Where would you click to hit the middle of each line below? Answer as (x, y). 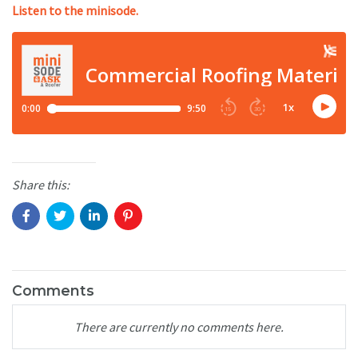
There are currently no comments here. (179, 326)
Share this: (41, 185)
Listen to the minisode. (75, 11)
